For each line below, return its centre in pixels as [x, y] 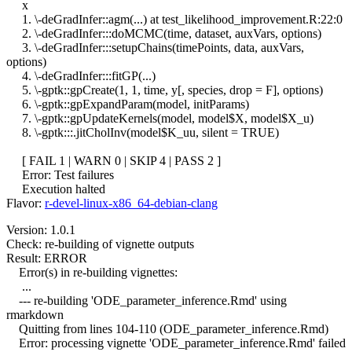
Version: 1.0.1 [41, 230]
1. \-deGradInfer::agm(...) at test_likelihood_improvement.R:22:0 [174, 20]
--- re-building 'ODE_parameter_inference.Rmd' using [147, 301]
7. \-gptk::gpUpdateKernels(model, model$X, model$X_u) [160, 119]
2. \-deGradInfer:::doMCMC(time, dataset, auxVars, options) [164, 34]
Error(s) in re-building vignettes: [92, 273]
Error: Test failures [60, 175]
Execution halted [56, 189]
